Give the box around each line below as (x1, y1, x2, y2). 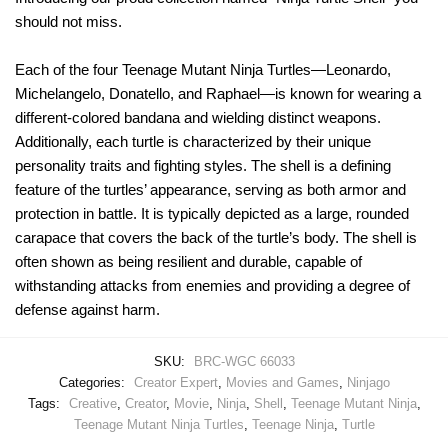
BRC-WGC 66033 (193, 353, 295, 369)
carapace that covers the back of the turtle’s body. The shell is (15, 228, 417, 246)
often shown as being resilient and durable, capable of (15, 252, 362, 270)
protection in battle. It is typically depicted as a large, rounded (15, 204, 409, 222)
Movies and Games (225, 374, 339, 390)
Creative (68, 395, 117, 411)
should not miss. (15, 12, 126, 30)
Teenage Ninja (251, 416, 334, 432)
